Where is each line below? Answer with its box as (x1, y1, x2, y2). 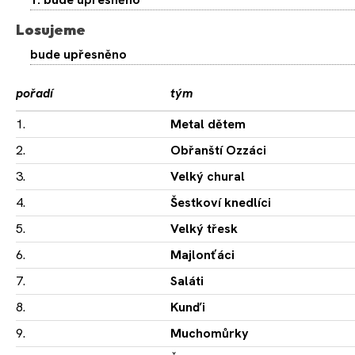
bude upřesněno (30, 46, 127, 63)
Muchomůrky (170, 325, 249, 342)
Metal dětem (170, 116, 246, 133)
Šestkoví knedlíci (170, 194, 271, 212)
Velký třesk (170, 220, 238, 238)
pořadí (16, 85, 53, 102)
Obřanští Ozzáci (170, 142, 266, 159)
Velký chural (170, 168, 245, 185)
